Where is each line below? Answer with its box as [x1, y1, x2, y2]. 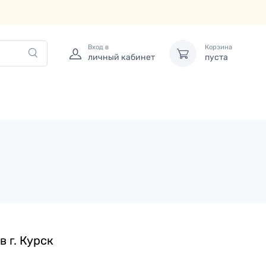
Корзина [205, 43, 232, 51]
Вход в [88, 43, 109, 51]
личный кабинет [88, 52, 155, 62]
